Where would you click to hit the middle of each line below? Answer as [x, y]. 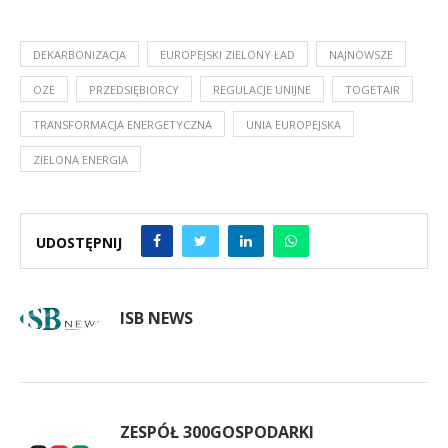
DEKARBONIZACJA [79, 54]
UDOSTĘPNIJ [79, 242]
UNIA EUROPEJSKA [293, 124]
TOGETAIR [372, 89]
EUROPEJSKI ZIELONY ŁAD [227, 54]
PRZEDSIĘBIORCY [134, 89]
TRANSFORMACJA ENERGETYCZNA [122, 124]
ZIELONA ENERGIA [80, 159]
